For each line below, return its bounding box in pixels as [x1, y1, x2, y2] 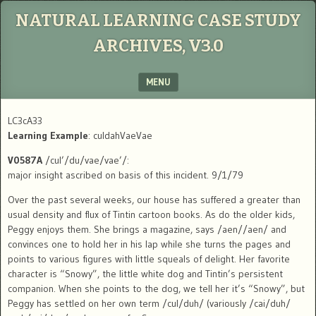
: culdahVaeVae [88, 129, 152, 142]
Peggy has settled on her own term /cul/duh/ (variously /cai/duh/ [8, 297, 291, 310]
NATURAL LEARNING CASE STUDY [15, 11, 301, 30]
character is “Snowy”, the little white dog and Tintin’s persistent [8, 267, 283, 280]
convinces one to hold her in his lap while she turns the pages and [8, 238, 291, 250]
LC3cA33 [8, 114, 42, 127]
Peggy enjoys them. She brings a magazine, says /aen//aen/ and [8, 223, 286, 236]
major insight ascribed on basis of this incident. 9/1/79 [8, 169, 243, 181]
